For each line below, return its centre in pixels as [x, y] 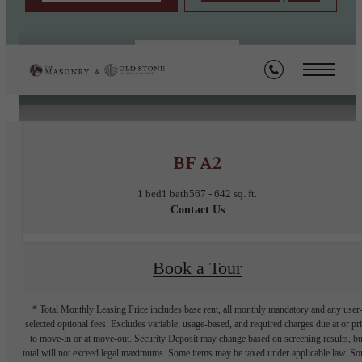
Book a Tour [197, 268]
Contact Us [197, 210]
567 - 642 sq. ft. [223, 194]
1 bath [175, 194]
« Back [187, 61]
